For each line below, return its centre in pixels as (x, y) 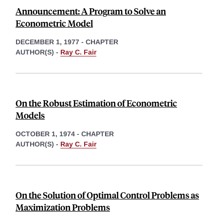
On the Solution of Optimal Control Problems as (107, 195)
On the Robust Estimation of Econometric (96, 103)
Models (30, 115)
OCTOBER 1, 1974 (45, 134)
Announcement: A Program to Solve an (91, 11)
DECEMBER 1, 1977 (47, 42)
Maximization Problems (63, 207)
